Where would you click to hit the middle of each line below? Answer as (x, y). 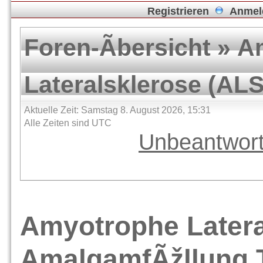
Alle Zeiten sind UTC (68, 123)
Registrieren (178, 11)
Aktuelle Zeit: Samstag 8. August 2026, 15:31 (117, 110)
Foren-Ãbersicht (117, 48)
